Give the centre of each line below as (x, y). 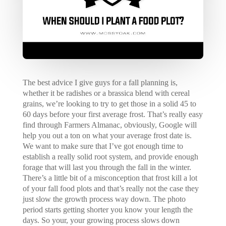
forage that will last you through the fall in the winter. (107, 167)
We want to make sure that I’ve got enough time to (103, 146)
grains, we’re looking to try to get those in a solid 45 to (109, 103)
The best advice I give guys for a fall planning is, (100, 82)
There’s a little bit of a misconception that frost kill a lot (110, 178)
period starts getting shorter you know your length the (107, 209)
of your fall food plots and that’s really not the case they (110, 188)
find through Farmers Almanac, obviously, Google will (109, 125)
